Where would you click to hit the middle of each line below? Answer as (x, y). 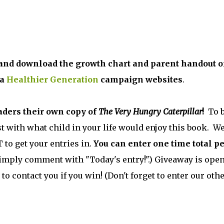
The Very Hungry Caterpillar (150, 111)
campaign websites (140, 79)
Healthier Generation (52, 79)
